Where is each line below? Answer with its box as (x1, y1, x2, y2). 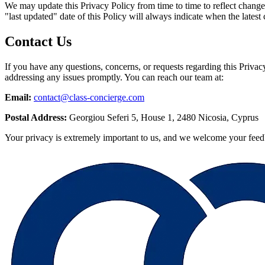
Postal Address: (5, 112, 67, 122)
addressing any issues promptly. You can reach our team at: (5, 72, 224, 82)
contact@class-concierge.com (34, 92, 144, 102)
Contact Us (5, 33, 72, 49)
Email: (5, 92, 31, 102)
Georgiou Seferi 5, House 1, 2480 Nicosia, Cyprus (67, 112, 258, 122)
